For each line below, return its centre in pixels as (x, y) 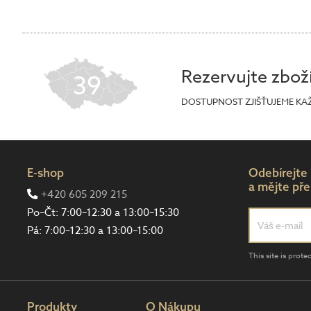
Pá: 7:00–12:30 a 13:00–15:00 (95, 231)
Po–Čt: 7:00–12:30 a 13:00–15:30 (103, 213)
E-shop (45, 172)
